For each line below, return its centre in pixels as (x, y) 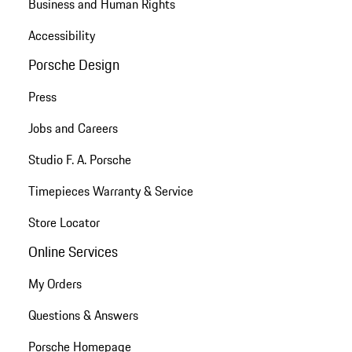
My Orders (55, 284)
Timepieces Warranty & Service (110, 191)
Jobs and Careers (73, 128)
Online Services (73, 252)
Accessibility (61, 35)
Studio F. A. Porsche (79, 159)
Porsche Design (73, 64)
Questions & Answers (83, 315)
